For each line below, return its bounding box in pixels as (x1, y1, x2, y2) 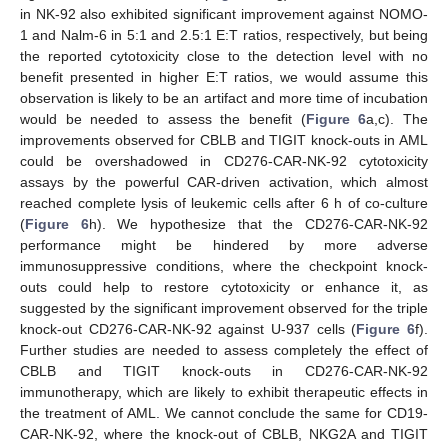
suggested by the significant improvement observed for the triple (20, 300, 428, 317)
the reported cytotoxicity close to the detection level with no (20, 48, 428, 65)
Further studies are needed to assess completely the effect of (20, 342, 428, 359)
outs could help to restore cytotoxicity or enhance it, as (20, 279, 428, 296)
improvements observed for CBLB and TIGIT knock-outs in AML (20, 132, 428, 149)
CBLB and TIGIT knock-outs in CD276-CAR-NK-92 (20, 363, 428, 380)
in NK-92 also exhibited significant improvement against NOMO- (20, 6, 428, 23)
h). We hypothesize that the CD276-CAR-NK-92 (88, 216, 429, 233)
